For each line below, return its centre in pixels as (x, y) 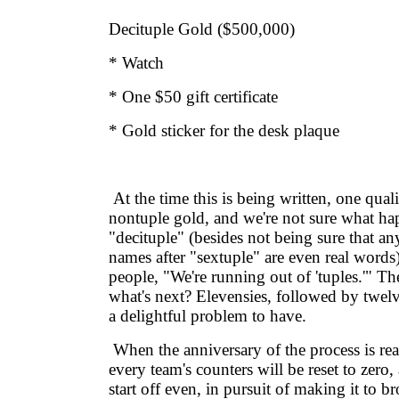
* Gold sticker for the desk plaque (224, 130)
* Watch (136, 63)
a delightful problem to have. (208, 316)
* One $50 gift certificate (193, 97)
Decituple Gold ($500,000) (202, 29)
